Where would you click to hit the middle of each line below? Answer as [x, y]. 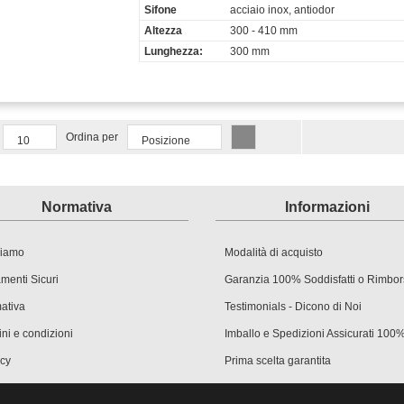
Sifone [161, 10]
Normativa [77, 207]
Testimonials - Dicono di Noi [293, 307]
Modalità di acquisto [274, 252]
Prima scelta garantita [278, 361]
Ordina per [92, 137]
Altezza [163, 31]
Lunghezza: [174, 51]
